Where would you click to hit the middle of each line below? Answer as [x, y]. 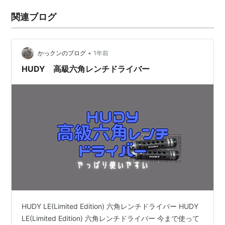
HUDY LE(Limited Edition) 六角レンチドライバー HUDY [110, 206]
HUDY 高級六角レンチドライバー [86, 69]
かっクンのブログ [62, 53]
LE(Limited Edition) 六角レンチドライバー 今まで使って [111, 218]
